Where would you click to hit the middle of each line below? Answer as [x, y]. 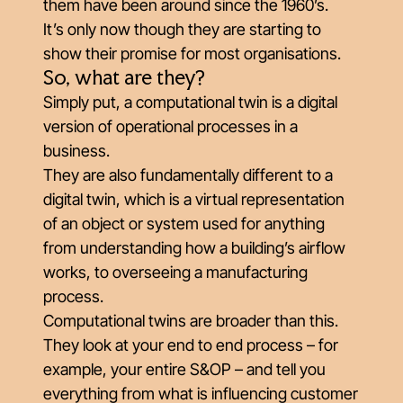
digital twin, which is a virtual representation [194, 199]
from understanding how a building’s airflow [194, 248]
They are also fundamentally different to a [188, 175]
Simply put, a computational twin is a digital [190, 102]
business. [76, 151]
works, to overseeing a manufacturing [175, 272]
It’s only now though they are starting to [182, 29]
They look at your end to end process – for [191, 345]
